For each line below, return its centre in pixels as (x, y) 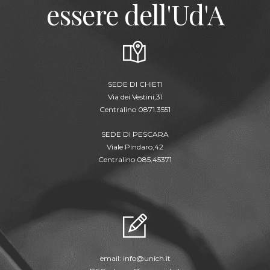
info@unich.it (146, 259)
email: (111, 259)
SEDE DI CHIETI (135, 84)
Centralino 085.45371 (135, 160)
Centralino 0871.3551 (135, 110)
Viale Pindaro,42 (135, 147)
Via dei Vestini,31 (135, 97)
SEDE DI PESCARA (135, 134)
